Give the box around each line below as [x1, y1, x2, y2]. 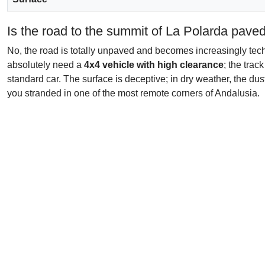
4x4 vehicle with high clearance [84, 60, 224, 70]
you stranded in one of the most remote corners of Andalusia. [7, 88, 260, 98]
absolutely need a [7, 60, 84, 70]
